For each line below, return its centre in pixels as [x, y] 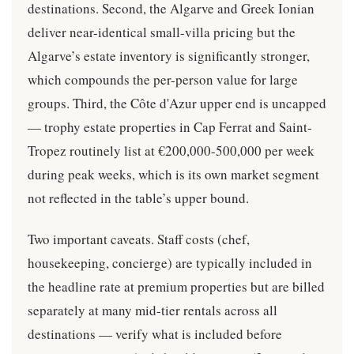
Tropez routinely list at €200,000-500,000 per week [171, 151]
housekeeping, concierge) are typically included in [170, 263]
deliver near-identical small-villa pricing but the [162, 32]
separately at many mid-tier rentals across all [153, 310]
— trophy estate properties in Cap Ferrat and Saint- [170, 127]
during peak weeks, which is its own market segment [173, 174]
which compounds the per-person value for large [163, 79]
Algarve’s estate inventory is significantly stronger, [169, 56]
